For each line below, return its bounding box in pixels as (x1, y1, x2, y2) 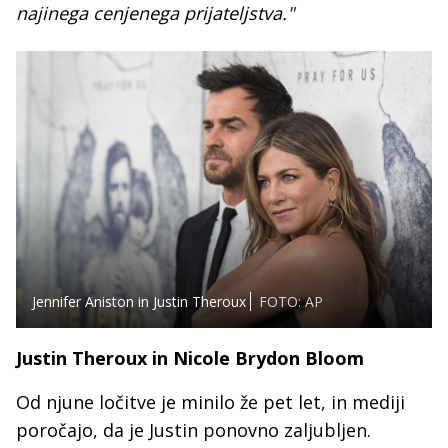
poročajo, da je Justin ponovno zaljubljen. (16, 418, 371, 443)
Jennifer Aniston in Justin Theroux (32, 292, 246, 312)
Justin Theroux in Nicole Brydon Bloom (16, 346, 364, 371)
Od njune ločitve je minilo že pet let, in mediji (16, 390, 405, 415)
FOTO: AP (259, 292, 323, 312)
